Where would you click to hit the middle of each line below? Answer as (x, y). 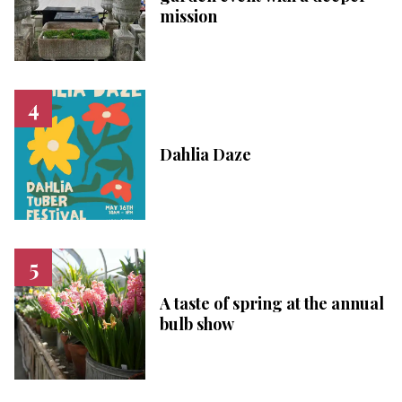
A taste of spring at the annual (271, 304)
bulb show (197, 324)
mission (188, 16)
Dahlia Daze (205, 155)
